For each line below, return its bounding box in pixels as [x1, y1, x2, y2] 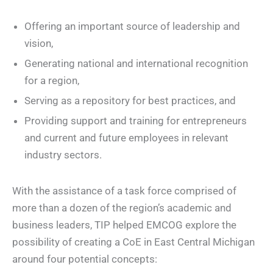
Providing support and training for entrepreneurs [24, 115, 247, 127]
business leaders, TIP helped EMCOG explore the [12, 218, 236, 231]
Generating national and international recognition [24, 57, 248, 70]
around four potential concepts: [12, 252, 157, 265]
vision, [24, 37, 53, 50]
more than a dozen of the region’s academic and [12, 201, 232, 214]
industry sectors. [24, 149, 102, 161]
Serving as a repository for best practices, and [24, 94, 236, 107]
